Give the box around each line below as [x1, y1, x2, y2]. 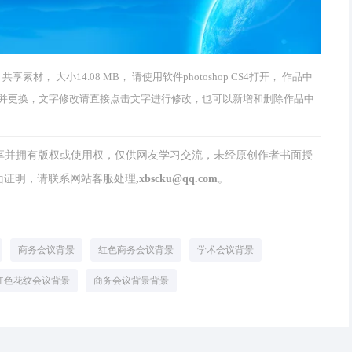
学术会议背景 [197, 244, 254, 255]
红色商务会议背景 [98, 244, 174, 255]
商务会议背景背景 [93, 275, 169, 286]
